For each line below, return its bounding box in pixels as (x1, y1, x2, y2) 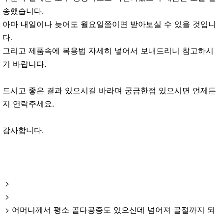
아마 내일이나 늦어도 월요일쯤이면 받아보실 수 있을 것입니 (2, 18, 216, 29)
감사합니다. (2, 124, 44, 136)
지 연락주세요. (2, 97, 55, 109)
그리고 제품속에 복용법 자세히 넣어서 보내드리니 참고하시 (2, 44, 214, 56)
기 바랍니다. (2, 57, 47, 69)
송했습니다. (2, 4, 44, 16)
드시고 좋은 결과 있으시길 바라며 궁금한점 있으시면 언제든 (2, 84, 216, 96)
